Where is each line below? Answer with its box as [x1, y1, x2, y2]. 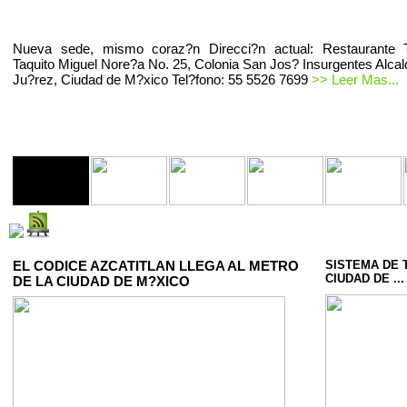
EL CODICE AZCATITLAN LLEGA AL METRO [13, 258, 299, 273]
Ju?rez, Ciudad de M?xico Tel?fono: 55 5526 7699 [13, 72, 312, 87]
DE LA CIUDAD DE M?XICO [13, 273, 190, 289]
